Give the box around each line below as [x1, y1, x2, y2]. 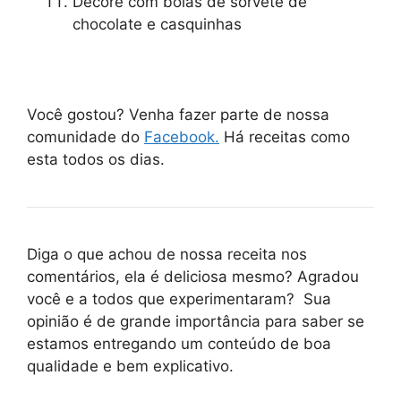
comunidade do [27, 128, 144, 147]
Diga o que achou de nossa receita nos [27, 245, 307, 264]
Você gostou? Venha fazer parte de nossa [27, 106, 329, 124]
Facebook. [144, 128, 219, 147]
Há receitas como [219, 128, 350, 147]
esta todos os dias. [27, 150, 165, 169]
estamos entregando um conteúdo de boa [27, 335, 331, 354]
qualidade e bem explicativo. [27, 357, 234, 376]
